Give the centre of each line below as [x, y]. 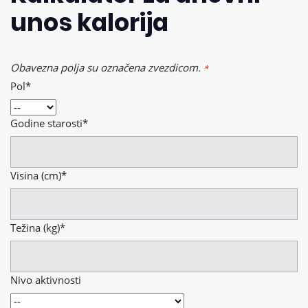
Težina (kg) [35, 228]
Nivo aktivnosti [46, 280]
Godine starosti [46, 123]
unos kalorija [89, 23]
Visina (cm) [36, 175]
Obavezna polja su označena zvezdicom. [107, 67]
